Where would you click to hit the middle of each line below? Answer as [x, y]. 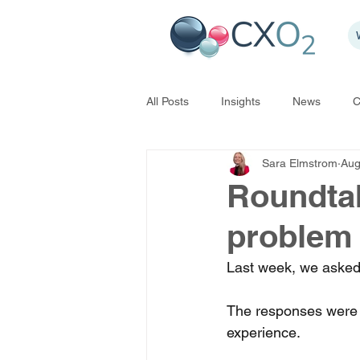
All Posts [168, 101]
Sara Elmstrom [300, 163]
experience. [266, 332]
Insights [241, 101]
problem [290, 236]
